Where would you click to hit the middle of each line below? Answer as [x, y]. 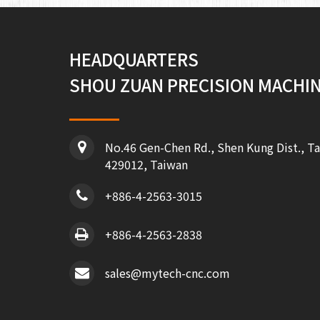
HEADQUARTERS [134, 59]
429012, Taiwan [146, 164]
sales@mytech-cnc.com [167, 273]
